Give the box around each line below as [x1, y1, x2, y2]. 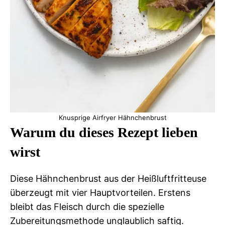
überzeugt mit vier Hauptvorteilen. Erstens [10, 187, 190, 198]
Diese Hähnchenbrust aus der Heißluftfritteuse [10, 173, 206, 184]
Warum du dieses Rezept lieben [10, 125, 198, 140]
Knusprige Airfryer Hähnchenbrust [58, 114, 167, 122]
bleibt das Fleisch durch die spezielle [10, 201, 164, 212]
